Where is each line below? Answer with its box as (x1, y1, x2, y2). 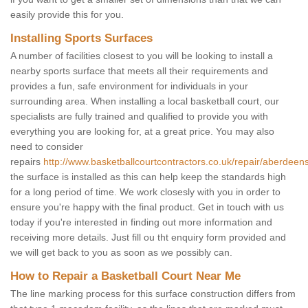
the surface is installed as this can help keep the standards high (10, 171, 286, 183)
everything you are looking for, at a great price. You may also (10, 126, 274, 137)
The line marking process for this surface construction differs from (10, 288, 296, 300)
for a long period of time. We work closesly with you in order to (10, 186, 280, 198)
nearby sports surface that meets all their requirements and (10, 65, 268, 77)
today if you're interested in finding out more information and (10, 217, 272, 228)
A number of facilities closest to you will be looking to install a (10, 50, 273, 62)
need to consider (10, 141, 83, 153)
